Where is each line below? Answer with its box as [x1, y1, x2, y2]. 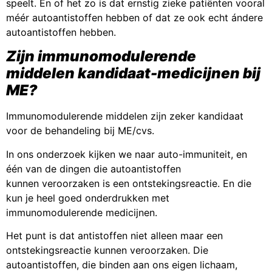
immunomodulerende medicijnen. [6, 206, 157, 219]
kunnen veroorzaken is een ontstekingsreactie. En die [6, 177, 251, 189]
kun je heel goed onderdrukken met [6, 191, 169, 204]
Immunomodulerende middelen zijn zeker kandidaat [6, 110, 243, 123]
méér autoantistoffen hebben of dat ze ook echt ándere [6, 11, 263, 24]
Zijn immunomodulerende [6, 47, 196, 66]
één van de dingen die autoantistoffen [6, 162, 181, 175]
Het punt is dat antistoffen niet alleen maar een [6, 229, 223, 242]
